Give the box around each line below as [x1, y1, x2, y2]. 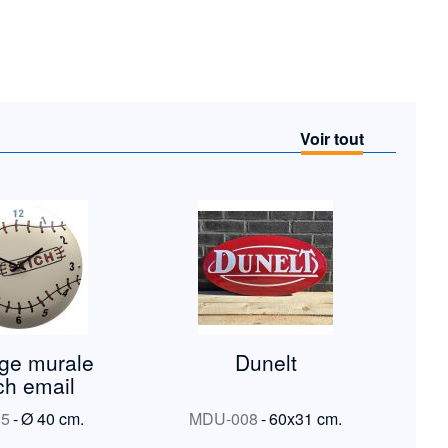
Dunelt [234, 347, 297, 378]
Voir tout [300, 126, 364, 150]
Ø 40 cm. [21, 407, 85, 431]
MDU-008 [188, 407, 258, 431]
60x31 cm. [269, 407, 343, 431]
